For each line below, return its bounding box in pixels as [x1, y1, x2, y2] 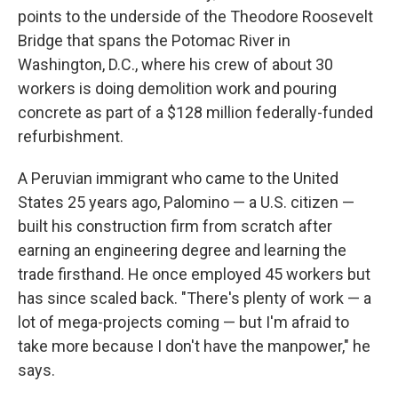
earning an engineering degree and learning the [18, 241, 346, 260]
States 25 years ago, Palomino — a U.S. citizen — [18, 193, 354, 212]
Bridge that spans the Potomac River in [18, 31, 291, 51]
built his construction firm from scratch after [18, 217, 332, 236]
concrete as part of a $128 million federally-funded [18, 103, 373, 123]
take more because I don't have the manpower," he [18, 337, 370, 356]
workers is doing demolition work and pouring [18, 79, 337, 99]
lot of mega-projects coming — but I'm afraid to [18, 313, 349, 332]
